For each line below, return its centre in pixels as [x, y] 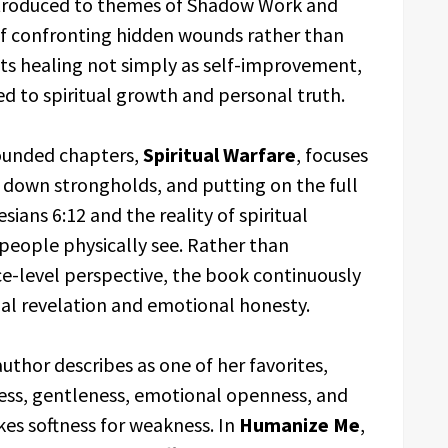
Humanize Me [299, 424]
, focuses [332, 154]
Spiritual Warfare [219, 154]
